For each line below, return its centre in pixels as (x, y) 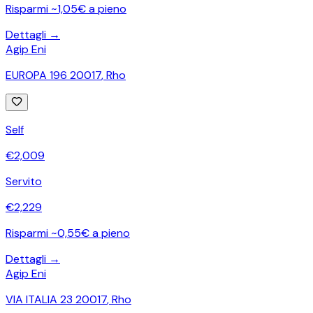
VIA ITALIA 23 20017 (56, 299)
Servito (24, 181)
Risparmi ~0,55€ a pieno (68, 233)
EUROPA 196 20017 (53, 75)
